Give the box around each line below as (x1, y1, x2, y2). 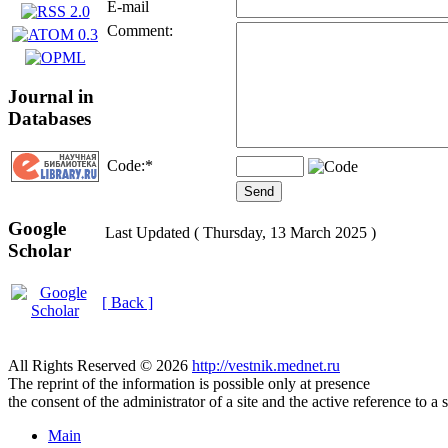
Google (8, 218, 66, 240)
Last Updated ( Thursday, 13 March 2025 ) (105, 224, 376, 241)
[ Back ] (102, 294, 153, 311)
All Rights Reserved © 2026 (8, 357, 192, 374)
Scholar (8, 240, 71, 262)
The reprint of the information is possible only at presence (8, 375, 370, 392)
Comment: (107, 22, 173, 39)
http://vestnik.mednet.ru (192, 357, 340, 374)
